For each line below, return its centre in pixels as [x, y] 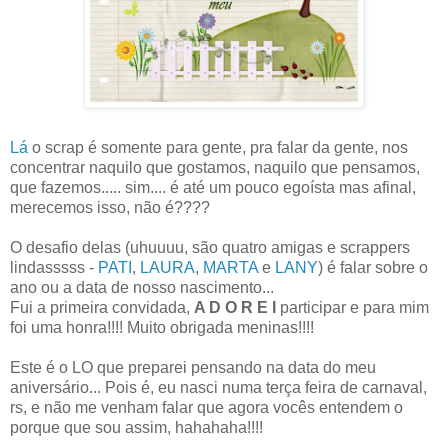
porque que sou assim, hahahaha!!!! [136, 427]
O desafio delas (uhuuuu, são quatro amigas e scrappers [210, 247]
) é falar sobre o [373, 267]
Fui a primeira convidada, [102, 307]
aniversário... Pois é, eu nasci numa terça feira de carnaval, [218, 387]
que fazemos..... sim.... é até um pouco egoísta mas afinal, [213, 187]
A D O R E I [235, 307]
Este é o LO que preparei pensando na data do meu [193, 367]
